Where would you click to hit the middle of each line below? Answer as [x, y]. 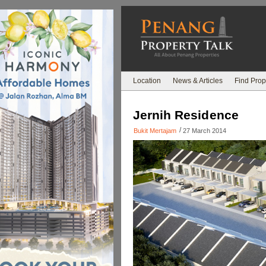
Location [147, 81]
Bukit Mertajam [155, 131]
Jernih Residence [186, 115]
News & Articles [198, 81]
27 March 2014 [205, 131]
